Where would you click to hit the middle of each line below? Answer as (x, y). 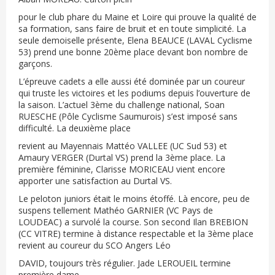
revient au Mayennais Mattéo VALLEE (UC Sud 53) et (123, 146)
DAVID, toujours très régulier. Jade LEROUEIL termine (125, 263)
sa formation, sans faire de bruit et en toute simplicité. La (132, 29)
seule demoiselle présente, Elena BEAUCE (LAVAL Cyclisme (135, 40)
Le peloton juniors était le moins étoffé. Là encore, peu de (134, 199)
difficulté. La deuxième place (75, 128)
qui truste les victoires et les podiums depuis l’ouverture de (134, 93)
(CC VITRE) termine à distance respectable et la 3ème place (136, 234)
